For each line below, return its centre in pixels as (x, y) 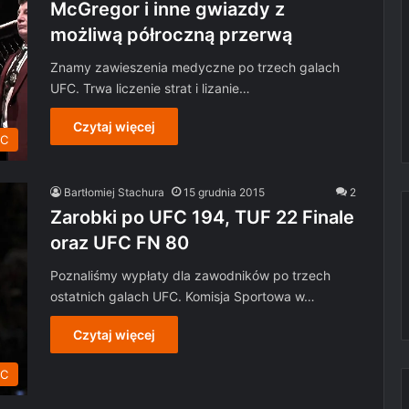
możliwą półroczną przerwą (171, 35)
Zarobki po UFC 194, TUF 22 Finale (202, 218)
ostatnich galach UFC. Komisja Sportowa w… (183, 297)
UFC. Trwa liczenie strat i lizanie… (150, 88)
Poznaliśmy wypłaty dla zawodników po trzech (190, 276)
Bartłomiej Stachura (114, 193)
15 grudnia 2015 (224, 193)
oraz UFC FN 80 (120, 243)
